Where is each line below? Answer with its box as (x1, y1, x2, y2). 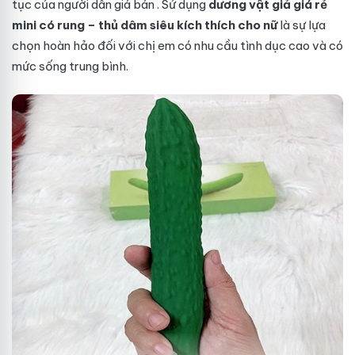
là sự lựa (277, 17, 326, 32)
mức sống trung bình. (12, 59, 128, 74)
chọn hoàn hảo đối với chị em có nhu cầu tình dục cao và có (12, 38, 343, 53)
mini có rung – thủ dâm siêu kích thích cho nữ (12, 17, 277, 32)
